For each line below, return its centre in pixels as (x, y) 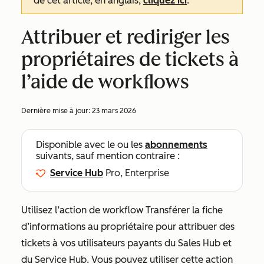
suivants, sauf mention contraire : (108, 156)
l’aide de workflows (105, 82)
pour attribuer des (195, 227)
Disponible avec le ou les (90, 145)
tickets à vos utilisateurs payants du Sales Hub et (126, 243)
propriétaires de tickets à (130, 60)
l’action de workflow (100, 210)
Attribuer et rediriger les (126, 37)
